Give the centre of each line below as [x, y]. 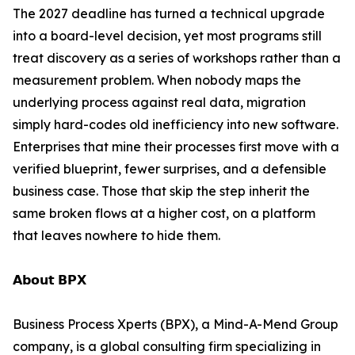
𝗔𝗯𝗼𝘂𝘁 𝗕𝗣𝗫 [50, 280]
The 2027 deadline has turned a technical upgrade [169, 14]
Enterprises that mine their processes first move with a [176, 147]
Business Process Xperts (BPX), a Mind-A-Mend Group [176, 324]
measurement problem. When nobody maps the [157, 80]
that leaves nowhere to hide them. [116, 236]
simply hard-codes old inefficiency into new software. [176, 125]
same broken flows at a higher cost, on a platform [164, 214]
